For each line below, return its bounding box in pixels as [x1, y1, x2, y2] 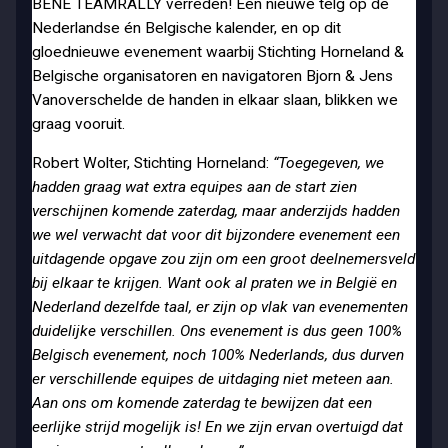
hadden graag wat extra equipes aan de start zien [31, 178, 357, 196]
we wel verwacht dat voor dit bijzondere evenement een [31, 226, 400, 244]
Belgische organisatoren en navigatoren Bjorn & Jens [31, 66, 393, 85]
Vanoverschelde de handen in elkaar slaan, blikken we [31, 90, 398, 109]
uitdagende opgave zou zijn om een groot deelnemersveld [31, 250, 415, 268]
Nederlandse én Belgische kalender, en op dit [31, 18, 341, 37]
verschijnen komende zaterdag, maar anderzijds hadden [31, 202, 400, 220]
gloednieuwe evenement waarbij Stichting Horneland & [31, 42, 404, 61]
